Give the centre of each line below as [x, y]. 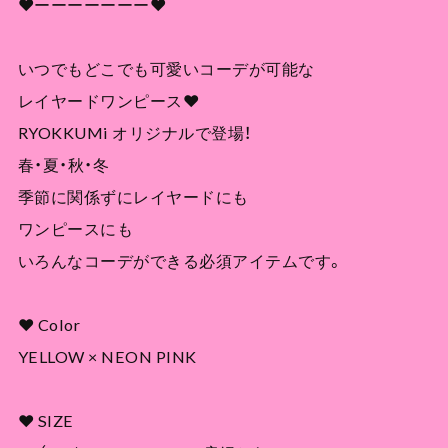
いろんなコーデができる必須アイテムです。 [180, 261]
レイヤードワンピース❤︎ [108, 101]
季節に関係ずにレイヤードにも [133, 197]
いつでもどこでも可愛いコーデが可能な [166, 69]
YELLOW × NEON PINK [107, 357]
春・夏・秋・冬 [63, 165]
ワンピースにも [75, 229]
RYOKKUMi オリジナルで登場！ [134, 133]
